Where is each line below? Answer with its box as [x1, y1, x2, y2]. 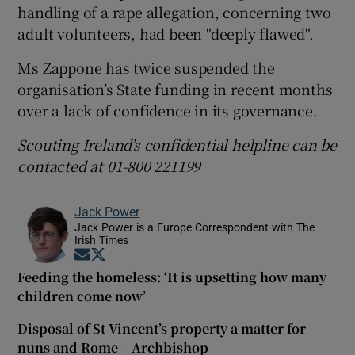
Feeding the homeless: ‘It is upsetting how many [17, 267, 327, 286]
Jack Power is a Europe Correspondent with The [74, 221, 315, 233]
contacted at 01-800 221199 [17, 155, 201, 176]
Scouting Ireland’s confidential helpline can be [17, 133, 338, 155]
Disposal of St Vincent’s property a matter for [17, 319, 307, 338]
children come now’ [17, 286, 147, 305]
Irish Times [74, 234, 129, 246]
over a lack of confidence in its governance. [17, 99, 318, 120]
